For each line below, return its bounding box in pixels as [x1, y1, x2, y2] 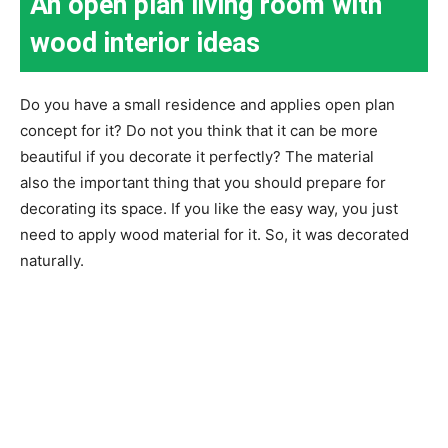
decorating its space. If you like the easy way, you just [20, 199, 398, 219]
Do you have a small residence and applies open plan [20, 95, 395, 115]
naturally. [20, 251, 84, 271]
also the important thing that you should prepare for [20, 173, 386, 193]
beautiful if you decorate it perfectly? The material [20, 147, 374, 167]
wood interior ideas [30, 27, 260, 60]
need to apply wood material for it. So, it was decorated [20, 225, 409, 245]
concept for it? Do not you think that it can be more [20, 121, 378, 141]
